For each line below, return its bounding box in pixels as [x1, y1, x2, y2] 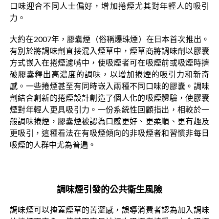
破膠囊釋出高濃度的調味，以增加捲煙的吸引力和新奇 [10, 69, 209, 79]
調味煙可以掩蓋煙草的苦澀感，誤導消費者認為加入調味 [10, 205, 209, 214]
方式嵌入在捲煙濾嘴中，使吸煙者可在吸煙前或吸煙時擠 [10, 58, 209, 67]
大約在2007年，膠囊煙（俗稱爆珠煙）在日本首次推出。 [10, 34, 209, 44]
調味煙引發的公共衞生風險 [57, 184, 162, 195]
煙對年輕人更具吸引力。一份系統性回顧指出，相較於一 [10, 105, 209, 114]
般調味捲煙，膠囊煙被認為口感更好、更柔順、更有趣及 [10, 116, 209, 126]
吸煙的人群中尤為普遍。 [10, 140, 96, 149]
